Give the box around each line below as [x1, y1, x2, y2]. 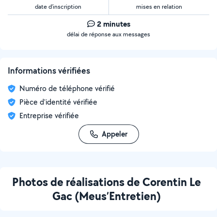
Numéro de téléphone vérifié [19, 83, 115, 93]
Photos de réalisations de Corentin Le [12, 174, 201, 189]
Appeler [101, 129, 127, 139]
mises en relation [136, 2, 182, 11]
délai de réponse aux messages [67, 30, 150, 38]
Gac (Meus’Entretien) [52, 188, 161, 203]
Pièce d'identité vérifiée [19, 97, 97, 107]
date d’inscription [35, 2, 81, 11]
